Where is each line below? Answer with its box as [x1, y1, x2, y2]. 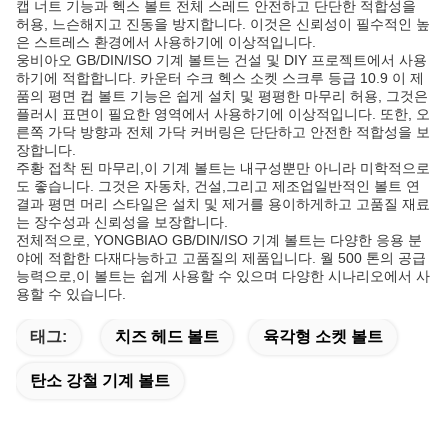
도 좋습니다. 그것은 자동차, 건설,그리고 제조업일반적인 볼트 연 [16, 178, 420, 194]
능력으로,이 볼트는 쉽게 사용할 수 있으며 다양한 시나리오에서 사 [16, 268, 430, 284]
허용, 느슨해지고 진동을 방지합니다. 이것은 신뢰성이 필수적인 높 [16, 16, 430, 32]
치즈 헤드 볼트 [115, 328, 219, 345]
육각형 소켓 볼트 [263, 328, 383, 345]
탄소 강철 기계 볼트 [30, 372, 170, 389]
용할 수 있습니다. [16, 286, 126, 302]
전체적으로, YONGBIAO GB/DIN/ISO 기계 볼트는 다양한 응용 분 [16, 232, 422, 248]
